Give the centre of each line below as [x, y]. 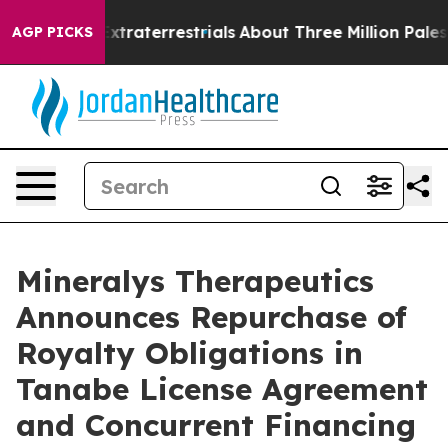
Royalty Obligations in [189, 353]
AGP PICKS [52, 32]
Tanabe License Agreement [222, 389]
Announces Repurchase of [211, 317]
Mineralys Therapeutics [195, 281]
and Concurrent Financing [216, 425]
